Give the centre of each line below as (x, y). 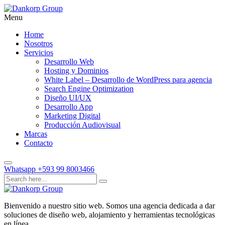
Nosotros (38, 43)
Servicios (39, 52)
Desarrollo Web (69, 62)
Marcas (36, 134)
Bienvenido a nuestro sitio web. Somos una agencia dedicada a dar (109, 206)
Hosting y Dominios (76, 71)
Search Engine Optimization (89, 89)
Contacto (38, 143)
